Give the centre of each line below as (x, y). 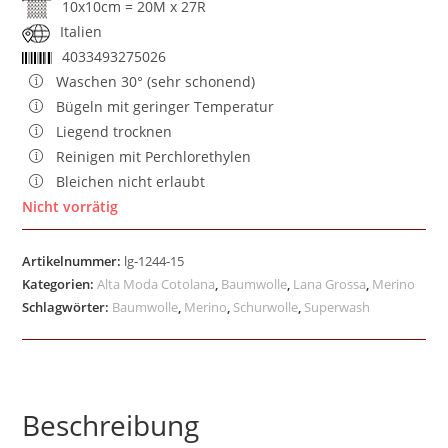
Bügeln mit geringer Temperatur (165, 106)
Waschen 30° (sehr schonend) (156, 81)
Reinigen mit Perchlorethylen (154, 156)
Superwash (337, 306)
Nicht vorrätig (70, 206)
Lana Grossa (330, 283)
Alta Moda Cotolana (156, 283)
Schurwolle (266, 306)
